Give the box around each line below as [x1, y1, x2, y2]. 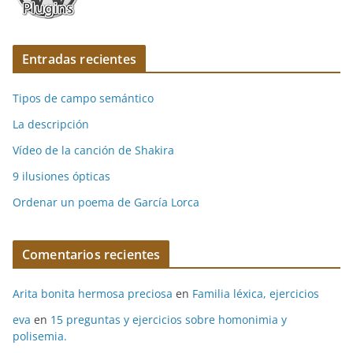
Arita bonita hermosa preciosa [13, 286, 173, 302]
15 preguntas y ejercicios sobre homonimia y [50, 312, 287, 328]
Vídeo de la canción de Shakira [13, 143, 174, 158]
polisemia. [13, 329, 67, 344]
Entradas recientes [22, 50, 136, 69]
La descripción [13, 117, 89, 132]
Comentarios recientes [22, 246, 161, 264]
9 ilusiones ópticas [13, 169, 110, 184]
